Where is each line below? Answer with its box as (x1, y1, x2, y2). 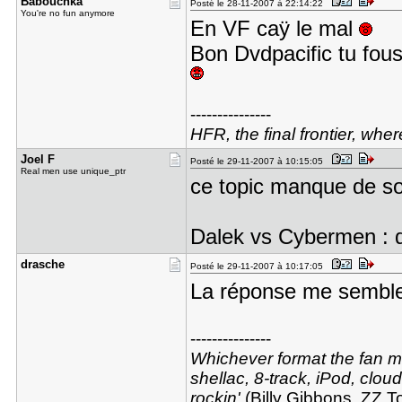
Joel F (20, 153, 55, 166)
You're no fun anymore (20, 8, 115, 18)
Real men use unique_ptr (20, 166, 126, 176)
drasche (20, 258, 65, 271)
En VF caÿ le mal (189, 16, 359, 40)
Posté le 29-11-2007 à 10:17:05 (189, 261, 328, 271)
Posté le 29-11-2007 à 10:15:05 (189, 156, 328, 166)
